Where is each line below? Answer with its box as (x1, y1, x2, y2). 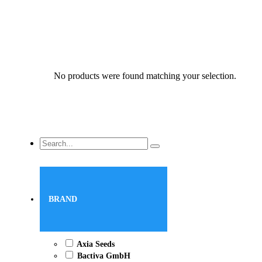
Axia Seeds (77, 240, 115, 249)
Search (39, 137, 64, 147)
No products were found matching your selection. (54, 70, 237, 81)
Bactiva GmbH (77, 251, 130, 261)
